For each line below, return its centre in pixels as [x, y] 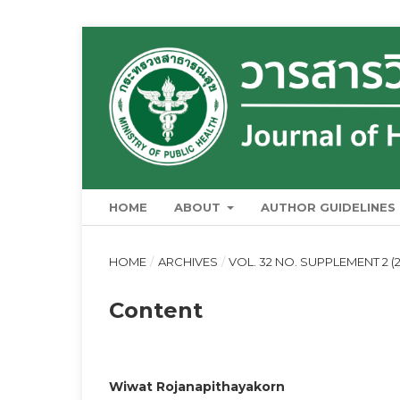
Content [156, 310]
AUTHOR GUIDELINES [329, 207]
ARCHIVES [187, 261]
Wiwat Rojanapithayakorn [197, 386]
